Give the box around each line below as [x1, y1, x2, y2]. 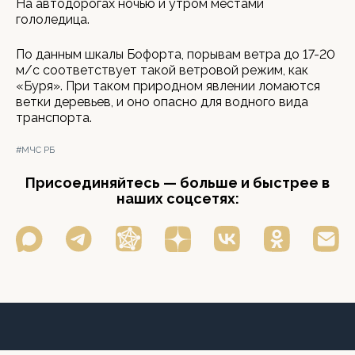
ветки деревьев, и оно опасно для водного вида [16, 94, 308, 109]
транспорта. [16, 110, 92, 125]
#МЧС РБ [16, 145, 55, 155]
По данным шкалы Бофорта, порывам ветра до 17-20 [16, 47, 335, 62]
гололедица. [16, 12, 90, 27]
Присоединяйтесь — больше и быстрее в [25, 174, 330, 191]
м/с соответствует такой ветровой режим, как [16, 63, 308, 78]
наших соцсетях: [116, 190, 239, 207]
